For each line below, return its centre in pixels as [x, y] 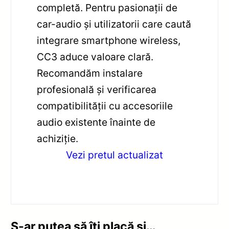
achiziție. [58, 138]
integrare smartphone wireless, [109, 40]
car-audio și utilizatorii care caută [114, 24]
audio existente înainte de [96, 122]
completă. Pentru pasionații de [107, 7]
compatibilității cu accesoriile [105, 106]
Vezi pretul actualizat [114, 155]
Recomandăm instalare [90, 73]
